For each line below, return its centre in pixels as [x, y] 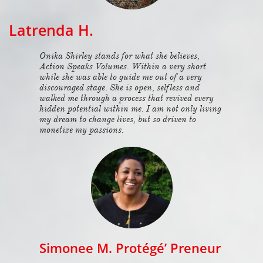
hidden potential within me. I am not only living [130, 109]
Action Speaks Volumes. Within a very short [123, 66]
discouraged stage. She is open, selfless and [119, 87]
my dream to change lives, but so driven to [118, 119]
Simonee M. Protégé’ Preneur [130, 248]
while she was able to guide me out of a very [121, 77]
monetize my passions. [82, 130]
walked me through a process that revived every [127, 98]
